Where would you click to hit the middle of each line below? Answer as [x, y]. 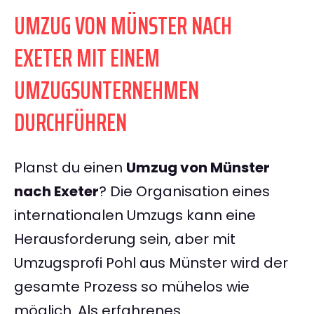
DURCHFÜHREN [70, 123]
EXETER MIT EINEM [87, 58]
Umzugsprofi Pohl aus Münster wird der [151, 263]
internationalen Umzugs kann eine [135, 216]
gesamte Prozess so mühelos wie [132, 287]
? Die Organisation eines [184, 192]
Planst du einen [70, 168]
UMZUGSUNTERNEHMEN [107, 90]
